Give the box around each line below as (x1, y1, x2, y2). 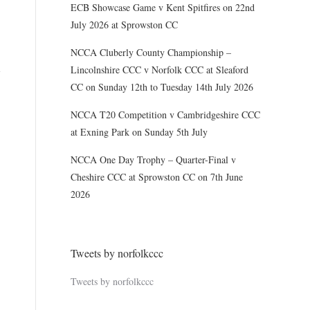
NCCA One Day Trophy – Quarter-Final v (71, 153, 236, 166)
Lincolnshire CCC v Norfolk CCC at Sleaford (71, 63, 248, 76)
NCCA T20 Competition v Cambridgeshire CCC (71, 108, 260, 121)
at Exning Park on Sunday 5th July (71, 125, 208, 138)
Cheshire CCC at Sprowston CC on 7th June (71, 170, 243, 183)
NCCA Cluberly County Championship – (71, 46, 231, 59)
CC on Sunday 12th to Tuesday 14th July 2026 (71, 80, 253, 93)
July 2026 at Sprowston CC (71, 18, 178, 31)
